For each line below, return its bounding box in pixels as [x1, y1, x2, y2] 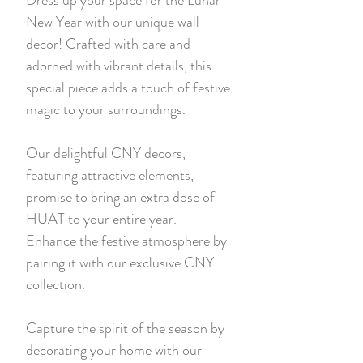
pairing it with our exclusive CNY [26, 251, 214, 273]
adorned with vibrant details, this [26, 54, 211, 76]
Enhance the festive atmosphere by [26, 229, 227, 251]
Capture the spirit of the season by [26, 317, 224, 339]
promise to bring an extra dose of [26, 186, 215, 207]
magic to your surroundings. [26, 98, 189, 120]
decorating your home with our [26, 339, 202, 361]
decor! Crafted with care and [26, 32, 190, 54]
